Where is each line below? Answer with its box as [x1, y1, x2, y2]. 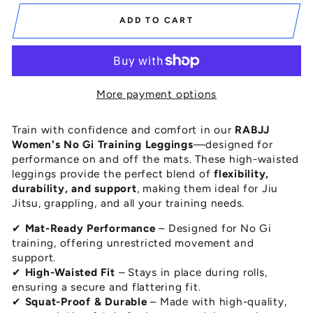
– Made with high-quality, [147, 295, 287, 309]
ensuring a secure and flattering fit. [12, 280, 201, 294]
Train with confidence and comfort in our [12, 123, 235, 137]
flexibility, [214, 167, 270, 181]
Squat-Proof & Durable [24, 295, 147, 309]
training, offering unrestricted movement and [12, 236, 254, 250]
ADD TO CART [119, 15, 194, 26]
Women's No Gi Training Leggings [12, 138, 194, 152]
